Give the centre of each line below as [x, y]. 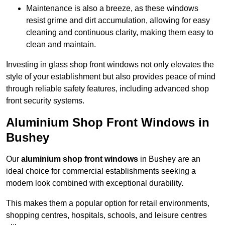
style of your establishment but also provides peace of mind [111, 77]
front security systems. [45, 101]
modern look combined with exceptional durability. [95, 183]
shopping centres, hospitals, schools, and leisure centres [106, 215]
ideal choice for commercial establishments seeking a [101, 171]
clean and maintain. [61, 45]
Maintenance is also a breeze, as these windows [112, 9]
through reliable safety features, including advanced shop [107, 89]
